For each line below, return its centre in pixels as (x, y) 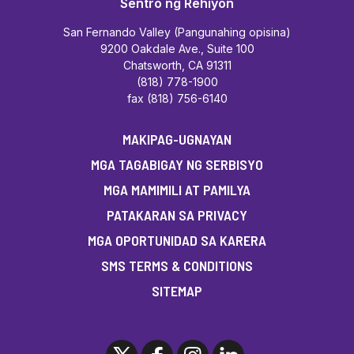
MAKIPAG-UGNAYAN (177, 139)
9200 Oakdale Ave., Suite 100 (177, 48)
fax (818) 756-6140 (177, 98)
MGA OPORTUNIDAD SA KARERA (177, 240)
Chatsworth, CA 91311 (177, 65)
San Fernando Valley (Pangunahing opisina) (177, 32)
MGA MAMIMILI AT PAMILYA (177, 189)
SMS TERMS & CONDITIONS (177, 265)
